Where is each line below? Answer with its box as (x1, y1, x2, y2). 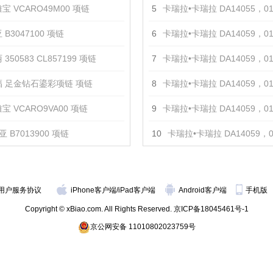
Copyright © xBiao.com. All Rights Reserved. (24, 205, 174, 213)
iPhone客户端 (71, 186, 116, 194)
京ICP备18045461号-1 (173, 205, 249, 213)
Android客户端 (179, 186, 229, 194)
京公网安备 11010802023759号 (90, 222, 196, 231)
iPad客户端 (118, 186, 155, 194)
